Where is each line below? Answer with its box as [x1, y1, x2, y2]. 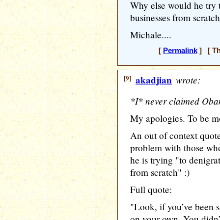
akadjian [136, 73, 172, 87]
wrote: [173, 73, 200, 86]
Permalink [163, 47, 197, 55]
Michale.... [130, 28, 171, 41]
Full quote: [130, 183, 172, 195]
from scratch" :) [130, 166, 190, 178]
